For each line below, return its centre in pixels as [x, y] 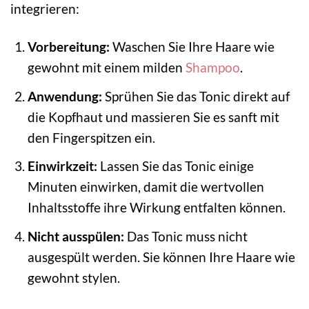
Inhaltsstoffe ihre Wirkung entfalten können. [156, 208]
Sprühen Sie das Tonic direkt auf [196, 96]
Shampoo [212, 68]
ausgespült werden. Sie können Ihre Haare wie [161, 257]
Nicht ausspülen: [76, 236]
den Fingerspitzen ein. [91, 137]
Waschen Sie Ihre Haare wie [192, 47]
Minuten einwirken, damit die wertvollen [146, 187]
